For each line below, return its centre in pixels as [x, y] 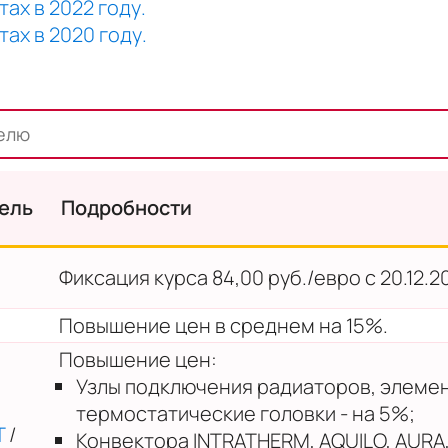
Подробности [126, 207]
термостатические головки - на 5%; [245, 413]
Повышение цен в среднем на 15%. [223, 325]
